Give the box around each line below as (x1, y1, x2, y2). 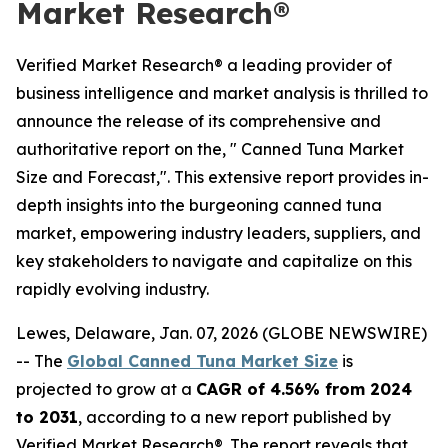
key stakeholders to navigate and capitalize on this (16, 251, 412, 271)
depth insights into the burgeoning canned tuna (16, 195, 382, 215)
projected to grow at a (16, 379, 196, 399)
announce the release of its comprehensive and (16, 111, 381, 131)
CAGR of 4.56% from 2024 (196, 379, 412, 399)
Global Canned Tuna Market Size (67, 351, 338, 371)
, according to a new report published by (78, 407, 391, 427)
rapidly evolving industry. (16, 279, 209, 299)
